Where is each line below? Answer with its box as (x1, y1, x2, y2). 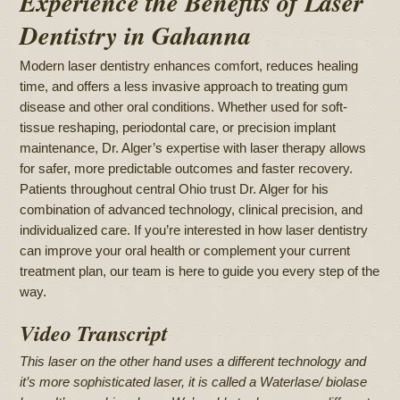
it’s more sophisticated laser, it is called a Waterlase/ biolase (20, 374, 368, 390)
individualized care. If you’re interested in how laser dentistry (20, 222, 369, 238)
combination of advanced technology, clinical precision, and (20, 202, 363, 218)
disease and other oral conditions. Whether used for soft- (20, 99, 348, 115)
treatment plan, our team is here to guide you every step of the (20, 263, 380, 279)
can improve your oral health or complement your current (20, 243, 351, 259)
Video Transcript (20, 318, 169, 349)
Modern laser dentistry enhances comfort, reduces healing (20, 58, 359, 74)
